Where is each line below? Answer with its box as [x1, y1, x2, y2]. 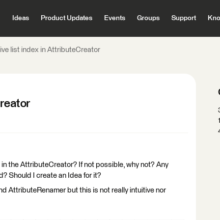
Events [104, 15, 125, 22]
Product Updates [40, 15, 92, 22]
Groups [137, 15, 160, 22]
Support [171, 15, 196, 22]
